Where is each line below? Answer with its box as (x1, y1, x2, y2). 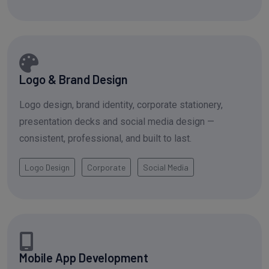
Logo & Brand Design (19, 72, 128, 87)
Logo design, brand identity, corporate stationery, (19, 99, 223, 111)
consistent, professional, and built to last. (19, 133, 192, 145)
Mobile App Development (19, 250, 148, 265)
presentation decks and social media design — (19, 116, 214, 128)
